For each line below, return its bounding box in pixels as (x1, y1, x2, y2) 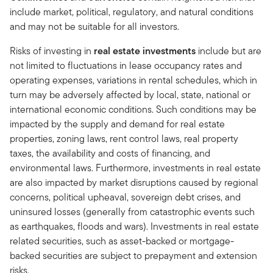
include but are (196, 44, 261, 58)
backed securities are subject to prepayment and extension (10, 249, 257, 263)
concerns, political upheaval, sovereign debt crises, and (10, 190, 241, 205)
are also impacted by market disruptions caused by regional (10, 175, 258, 190)
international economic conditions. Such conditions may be (10, 102, 257, 117)
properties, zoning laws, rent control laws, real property (10, 132, 238, 146)
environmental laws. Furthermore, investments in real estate (10, 161, 261, 175)
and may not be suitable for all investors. (10, 19, 179, 34)
